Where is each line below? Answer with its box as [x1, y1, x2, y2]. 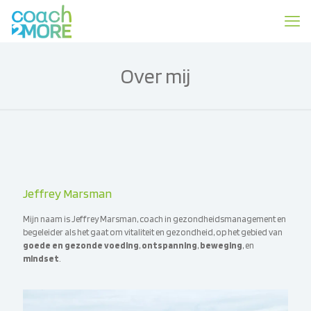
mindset [23, 253, 59, 264]
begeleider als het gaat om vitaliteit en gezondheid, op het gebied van [23, 227, 283, 237]
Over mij [121, 63, 190, 88]
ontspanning [142, 240, 197, 251]
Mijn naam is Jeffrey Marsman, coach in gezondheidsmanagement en [23, 214, 286, 224]
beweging [200, 240, 242, 251]
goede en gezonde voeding [23, 240, 139, 251]
